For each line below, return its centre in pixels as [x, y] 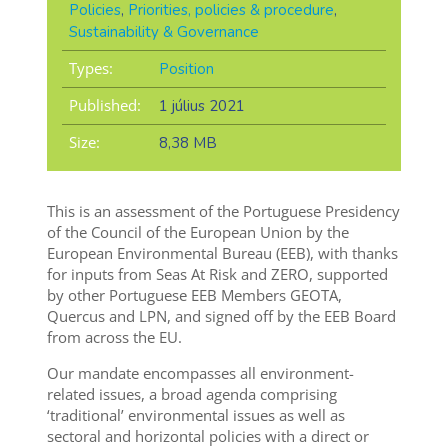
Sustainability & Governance [163, 32]
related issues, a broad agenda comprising [191, 394]
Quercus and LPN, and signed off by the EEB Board [221, 316]
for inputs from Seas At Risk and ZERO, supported [217, 274]
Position [186, 69]
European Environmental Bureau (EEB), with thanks [222, 253]
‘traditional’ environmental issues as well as [195, 415]
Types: [90, 68]
